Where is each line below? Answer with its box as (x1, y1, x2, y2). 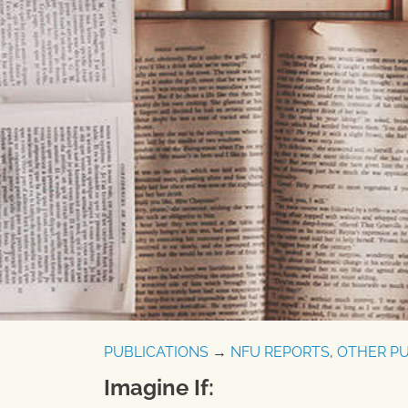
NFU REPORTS (230, 343, 330, 362)
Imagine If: (104, 374, 214, 402)
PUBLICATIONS (104, 343, 209, 362)
